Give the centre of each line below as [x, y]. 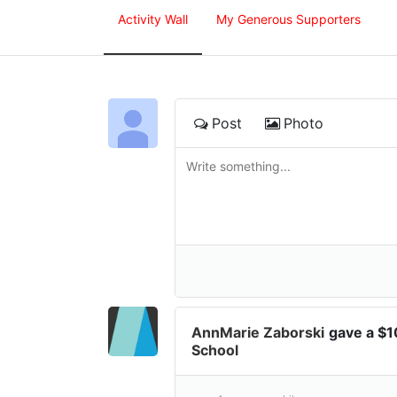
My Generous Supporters [288, 19]
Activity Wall [153, 19]
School [215, 350]
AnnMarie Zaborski [258, 332]
